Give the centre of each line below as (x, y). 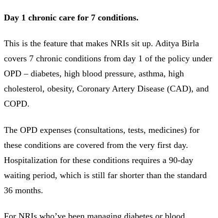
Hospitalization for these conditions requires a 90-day (99, 160)
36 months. (24, 190)
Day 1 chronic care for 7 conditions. (71, 17)
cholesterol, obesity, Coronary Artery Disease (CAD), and (106, 89)
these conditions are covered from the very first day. (96, 145)
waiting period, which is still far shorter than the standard (105, 175)
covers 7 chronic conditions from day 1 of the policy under (108, 59)
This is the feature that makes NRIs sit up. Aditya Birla (101, 44)
